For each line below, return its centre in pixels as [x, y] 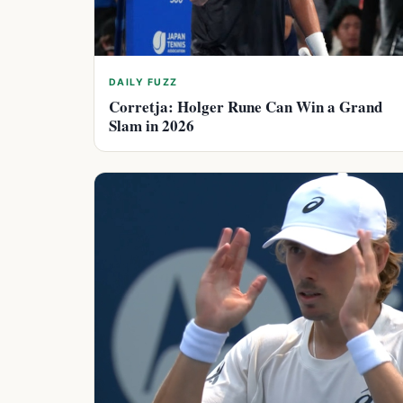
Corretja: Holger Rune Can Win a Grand [246, 106]
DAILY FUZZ [143, 82]
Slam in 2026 [152, 125]
